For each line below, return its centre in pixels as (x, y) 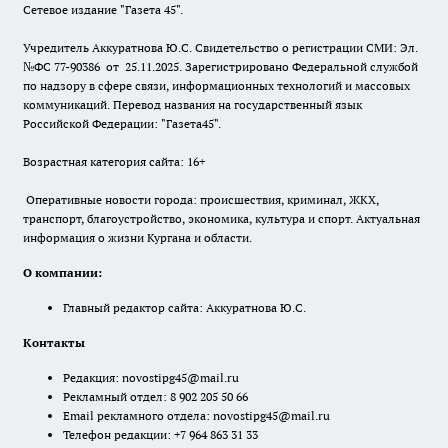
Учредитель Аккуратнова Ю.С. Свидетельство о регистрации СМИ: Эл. (220, 48)
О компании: (62, 273)
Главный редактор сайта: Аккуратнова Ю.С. (184, 308)
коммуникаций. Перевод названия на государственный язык (192, 105)
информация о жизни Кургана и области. (137, 238)
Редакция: (92, 378)
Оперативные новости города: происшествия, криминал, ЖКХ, (201, 200)
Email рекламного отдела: (138, 416)
